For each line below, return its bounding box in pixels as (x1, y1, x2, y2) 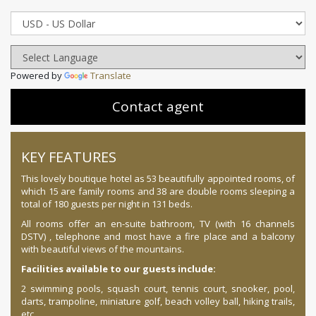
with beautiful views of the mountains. (21, 243, 184, 256)
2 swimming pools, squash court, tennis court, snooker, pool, (21, 282, 295, 296)
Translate (90, 69, 131, 83)
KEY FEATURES (21, 147, 116, 167)
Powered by (11, 69, 64, 83)
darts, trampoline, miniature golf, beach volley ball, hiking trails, (21, 295, 295, 308)
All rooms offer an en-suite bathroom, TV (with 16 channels (21, 217, 295, 231)
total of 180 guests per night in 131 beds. (21, 197, 193, 211)
